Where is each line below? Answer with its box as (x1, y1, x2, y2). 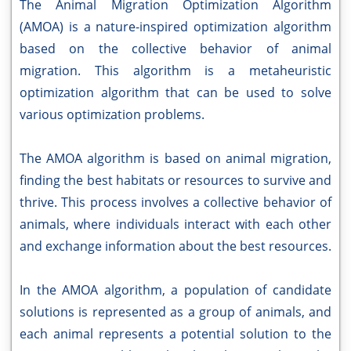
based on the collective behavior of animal (20, 40, 331, 57)
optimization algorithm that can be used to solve (20, 84, 331, 101)
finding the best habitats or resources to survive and (20, 172, 331, 189)
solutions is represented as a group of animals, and (20, 303, 331, 320)
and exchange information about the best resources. (20, 237, 331, 255)
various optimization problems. (20, 106, 204, 123)
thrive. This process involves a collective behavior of (20, 194, 331, 211)
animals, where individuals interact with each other (20, 215, 331, 233)
